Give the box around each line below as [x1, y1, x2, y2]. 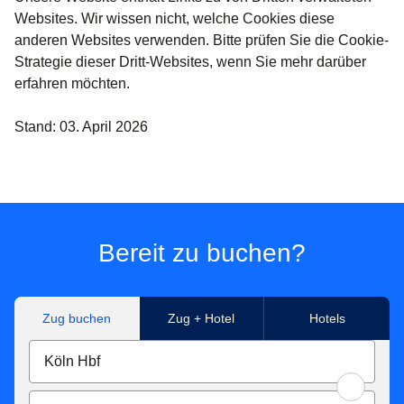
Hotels [308, 311, 345, 326]
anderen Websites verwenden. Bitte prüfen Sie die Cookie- [14, 32, 389, 49]
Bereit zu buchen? [98, 239, 306, 268]
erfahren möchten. [14, 76, 130, 92]
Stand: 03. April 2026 [14, 119, 148, 135]
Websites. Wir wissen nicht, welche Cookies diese [14, 11, 335, 27]
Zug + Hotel [168, 311, 235, 326]
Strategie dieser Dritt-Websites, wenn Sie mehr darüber [14, 54, 366, 70]
